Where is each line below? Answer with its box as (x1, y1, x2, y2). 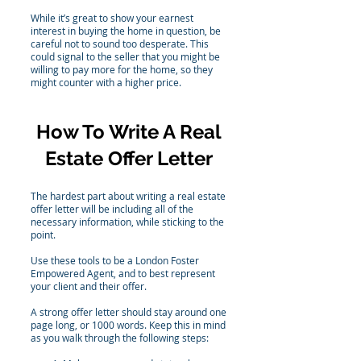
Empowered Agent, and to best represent (31, 267, 215, 280)
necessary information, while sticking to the (31, 215, 224, 228)
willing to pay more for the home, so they (31, 63, 213, 76)
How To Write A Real (36, 120, 222, 143)
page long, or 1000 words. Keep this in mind (31, 318, 226, 331)
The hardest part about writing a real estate (31, 189, 226, 202)
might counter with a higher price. (31, 76, 181, 89)
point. (31, 228, 58, 241)
